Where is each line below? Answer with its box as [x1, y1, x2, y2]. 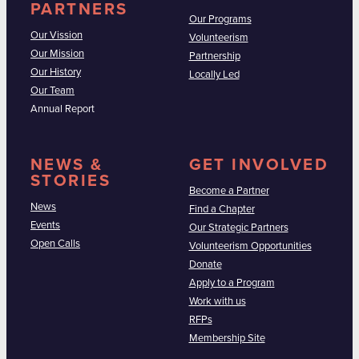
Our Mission [30, 48, 84, 59]
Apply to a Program [188, 278, 275, 288]
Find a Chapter [188, 204, 255, 215]
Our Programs [188, 14, 252, 25]
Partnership [188, 50, 240, 62]
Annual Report [30, 103, 95, 115]
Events [30, 220, 60, 231]
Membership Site [188, 333, 265, 344]
